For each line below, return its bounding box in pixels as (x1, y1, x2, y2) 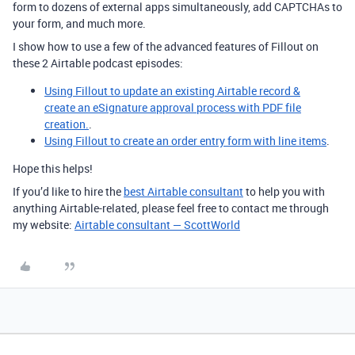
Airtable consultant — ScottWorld (74, 216, 240, 232)
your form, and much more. (13, 15, 146, 31)
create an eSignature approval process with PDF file (44, 99, 301, 115)
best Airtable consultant (124, 183, 243, 199)
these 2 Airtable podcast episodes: (13, 55, 183, 71)
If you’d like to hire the (13, 183, 124, 199)
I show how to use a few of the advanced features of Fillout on (13, 38, 319, 54)
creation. (44, 116, 89, 132)
